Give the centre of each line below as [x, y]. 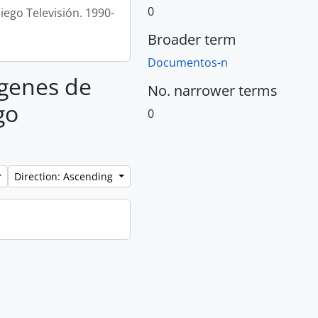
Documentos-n [188, 62]
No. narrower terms [213, 91]
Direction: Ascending [65, 176]
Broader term [192, 39]
